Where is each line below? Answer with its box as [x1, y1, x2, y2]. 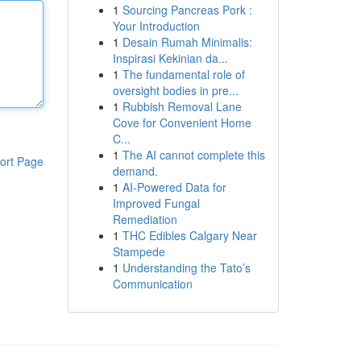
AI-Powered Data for [122, 179, 226, 195]
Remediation [112, 211, 177, 227]
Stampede [112, 243, 165, 259]
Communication [112, 276, 193, 292]
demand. [112, 163, 158, 179]
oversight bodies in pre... [112, 82, 239, 98]
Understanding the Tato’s [122, 259, 251, 276]
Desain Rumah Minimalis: [122, 34, 252, 50]
